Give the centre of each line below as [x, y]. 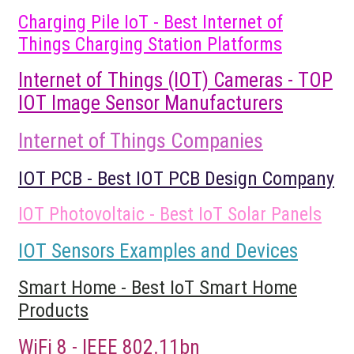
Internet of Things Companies [141, 140]
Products [53, 310]
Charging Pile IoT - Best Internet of [151, 22]
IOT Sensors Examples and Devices [158, 250]
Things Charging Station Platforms [150, 44]
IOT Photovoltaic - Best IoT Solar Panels [170, 214]
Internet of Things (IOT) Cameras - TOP [175, 80]
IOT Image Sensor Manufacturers [151, 103]
